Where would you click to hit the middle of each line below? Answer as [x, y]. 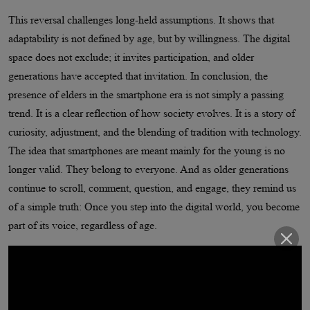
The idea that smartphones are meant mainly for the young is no [147, 151]
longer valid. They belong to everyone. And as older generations [148, 170]
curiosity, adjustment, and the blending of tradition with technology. [155, 132]
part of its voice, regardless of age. [83, 226]
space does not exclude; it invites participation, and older [131, 57]
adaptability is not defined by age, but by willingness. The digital [149, 39]
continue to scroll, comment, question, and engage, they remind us [152, 188]
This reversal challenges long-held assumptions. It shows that [141, 20]
